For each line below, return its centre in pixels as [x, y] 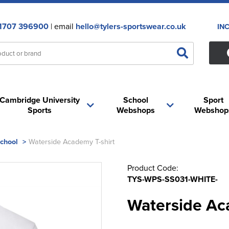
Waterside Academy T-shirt [72, 141]
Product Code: [153, 168]
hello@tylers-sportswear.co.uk [131, 26]
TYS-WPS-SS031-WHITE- [173, 179]
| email [62, 26]
